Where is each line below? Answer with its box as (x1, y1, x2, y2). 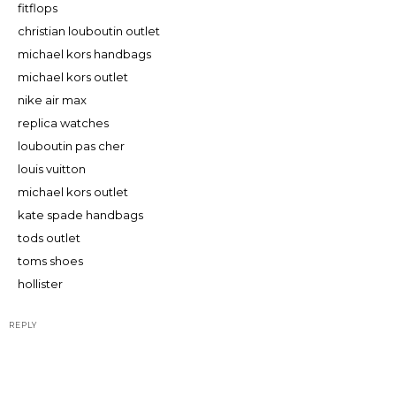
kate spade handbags (18, 207, 143, 222)
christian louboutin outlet (18, 23, 160, 38)
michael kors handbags (18, 46, 151, 61)
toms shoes (18, 253, 83, 268)
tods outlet (18, 230, 80, 245)
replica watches (18, 115, 109, 130)
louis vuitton (18, 161, 86, 176)
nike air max (18, 92, 87, 107)
